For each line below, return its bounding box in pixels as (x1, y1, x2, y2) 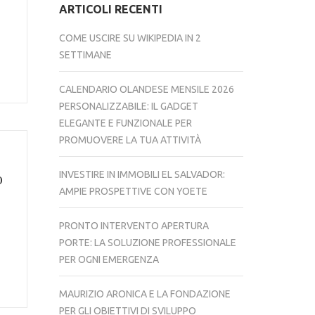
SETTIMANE (58, 49, 112, 60)
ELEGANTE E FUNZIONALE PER (58, 117, 192, 129)
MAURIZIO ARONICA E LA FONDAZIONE (58, 288, 231, 300)
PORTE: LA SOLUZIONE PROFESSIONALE (58, 237, 236, 248)
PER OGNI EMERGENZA (58, 254, 159, 265)
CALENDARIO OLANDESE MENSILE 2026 (58, 84, 234, 95)
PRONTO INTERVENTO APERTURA (58, 220, 209, 231)
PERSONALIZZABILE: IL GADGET (58, 101, 198, 112)
